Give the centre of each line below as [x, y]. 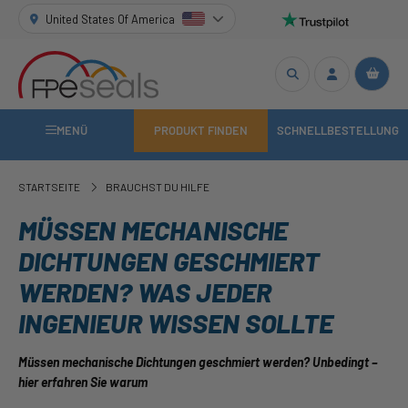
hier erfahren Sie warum [83, 382]
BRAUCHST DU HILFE [157, 187]
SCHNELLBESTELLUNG [337, 131]
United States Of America [111, 19]
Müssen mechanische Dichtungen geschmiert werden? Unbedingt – [198, 362]
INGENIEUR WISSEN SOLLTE [176, 322]
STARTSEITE [50, 187]
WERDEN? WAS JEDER [145, 291]
